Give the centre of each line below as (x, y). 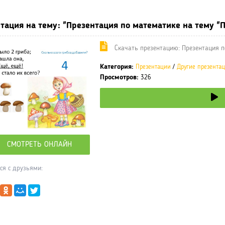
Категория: (117, 67)
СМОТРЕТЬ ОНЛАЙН (39, 145)
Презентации (153, 67)
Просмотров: (119, 78)
